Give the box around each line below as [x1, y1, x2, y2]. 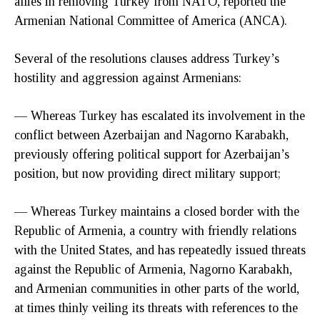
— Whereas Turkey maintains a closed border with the [14, 204, 299, 219]
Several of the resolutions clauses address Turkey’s [14, 51, 279, 66]
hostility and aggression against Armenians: [14, 71, 241, 86]
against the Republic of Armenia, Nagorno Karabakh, [14, 262, 292, 277]
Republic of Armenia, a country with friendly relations [14, 224, 296, 239]
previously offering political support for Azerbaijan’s [14, 147, 289, 162]
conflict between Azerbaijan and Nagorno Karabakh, [14, 128, 289, 143]
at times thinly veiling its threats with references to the [14, 301, 298, 316]
